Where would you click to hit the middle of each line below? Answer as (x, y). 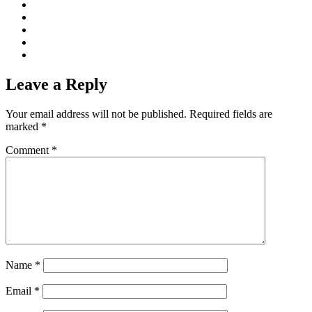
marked (23, 127)
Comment (29, 150)
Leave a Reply (56, 85)
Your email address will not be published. (96, 114)
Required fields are (231, 114)
